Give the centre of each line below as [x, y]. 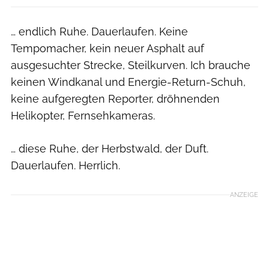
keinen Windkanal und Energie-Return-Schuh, [128, 82]
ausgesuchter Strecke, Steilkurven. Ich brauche [131, 65]
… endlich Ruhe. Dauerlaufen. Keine [99, 31]
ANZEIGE [244, 194]
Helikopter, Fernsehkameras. [83, 115]
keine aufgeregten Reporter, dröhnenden [115, 98]
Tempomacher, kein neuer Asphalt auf [107, 48]
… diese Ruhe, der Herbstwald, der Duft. [110, 148]
